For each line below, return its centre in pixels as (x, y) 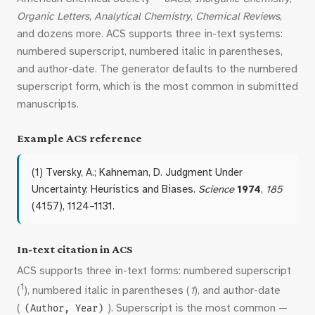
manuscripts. (48, 104)
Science (216, 189)
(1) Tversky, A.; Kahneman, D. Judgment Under (137, 172)
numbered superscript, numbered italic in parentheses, (150, 51)
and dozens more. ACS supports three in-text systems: (150, 34)
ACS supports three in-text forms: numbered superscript (154, 271)
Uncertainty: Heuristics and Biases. (115, 189)
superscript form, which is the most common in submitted (157, 86)
